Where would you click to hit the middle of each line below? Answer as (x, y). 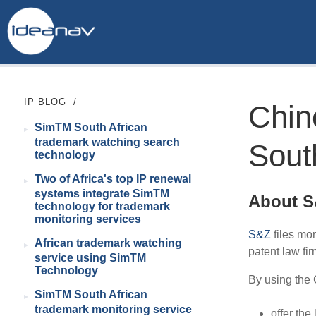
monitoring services (87, 219)
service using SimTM (90, 258)
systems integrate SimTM (102, 194)
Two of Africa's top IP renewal (113, 179)
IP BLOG (45, 102)
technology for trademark (102, 207)
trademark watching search (107, 142)
